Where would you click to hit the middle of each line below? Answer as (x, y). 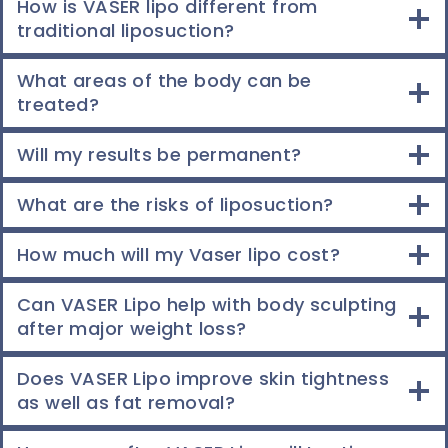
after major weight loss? (132, 328)
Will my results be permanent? (159, 154)
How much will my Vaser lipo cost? (179, 254)
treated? (58, 104)
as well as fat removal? (129, 402)
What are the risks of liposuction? (175, 204)
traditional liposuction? (126, 30)
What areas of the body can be (164, 80)
